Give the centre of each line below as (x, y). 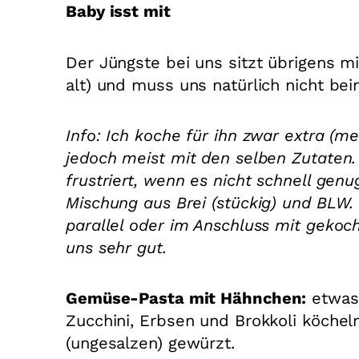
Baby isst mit (118, 12)
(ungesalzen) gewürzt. (150, 343)
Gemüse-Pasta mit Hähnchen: (186, 298)
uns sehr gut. (116, 248)
